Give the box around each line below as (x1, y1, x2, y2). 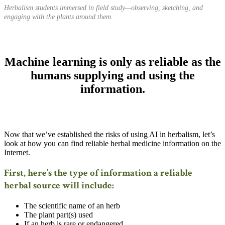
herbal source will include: (4, 179, 114, 192)
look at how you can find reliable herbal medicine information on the (4, 139, 221, 148)
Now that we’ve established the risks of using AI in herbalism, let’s (4, 130, 215, 139)
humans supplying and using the (30, 69, 195, 82)
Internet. (4, 148, 30, 157)
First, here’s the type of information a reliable (4, 166, 192, 179)
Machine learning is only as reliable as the (4, 55, 221, 69)
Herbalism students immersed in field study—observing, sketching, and (4, 4, 203, 12)
